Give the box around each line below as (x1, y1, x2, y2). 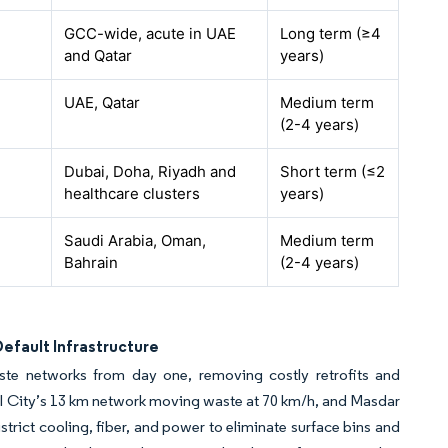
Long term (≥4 (280, 24, 382, 43)
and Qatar (64, 46, 133, 65)
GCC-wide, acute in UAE (64, 24, 237, 43)
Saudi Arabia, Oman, (64, 231, 207, 250)
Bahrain (64, 253, 119, 272)
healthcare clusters (64, 184, 201, 203)
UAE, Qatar (64, 93, 141, 112)
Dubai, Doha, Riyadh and (64, 162, 237, 181)
